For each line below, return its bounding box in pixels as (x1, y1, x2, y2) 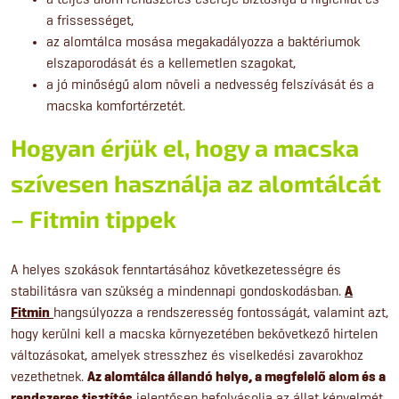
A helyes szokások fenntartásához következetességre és (11, 261, 341, 279)
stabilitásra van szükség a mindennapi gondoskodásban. (11, 282, 345, 300)
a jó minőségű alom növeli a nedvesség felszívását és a (46, 76, 374, 94)
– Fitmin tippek (11, 204, 176, 233)
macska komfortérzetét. (46, 97, 185, 115)
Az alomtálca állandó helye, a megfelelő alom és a (87, 368, 386, 387)
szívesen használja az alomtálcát (11, 168, 381, 198)
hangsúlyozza (53, 304, 136, 322)
